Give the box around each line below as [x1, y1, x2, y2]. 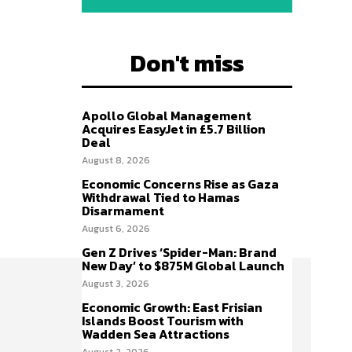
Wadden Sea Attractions [82, 324, 229, 343]
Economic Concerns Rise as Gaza [82, 174, 279, 193]
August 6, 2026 [82, 221, 150, 236]
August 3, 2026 [82, 276, 149, 291]
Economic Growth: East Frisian [82, 297, 262, 317]
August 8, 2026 [82, 152, 150, 167]
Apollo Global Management [82, 105, 251, 125]
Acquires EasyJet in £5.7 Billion [82, 119, 266, 138]
